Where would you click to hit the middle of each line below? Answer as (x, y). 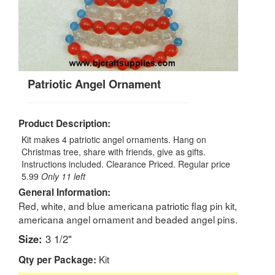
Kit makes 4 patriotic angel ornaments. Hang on (114, 139)
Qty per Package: (57, 259)
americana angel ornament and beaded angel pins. (128, 219)
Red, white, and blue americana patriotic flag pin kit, (128, 205)
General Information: (64, 192)
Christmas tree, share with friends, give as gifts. (114, 151)
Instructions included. (64, 164)
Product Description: (64, 123)
